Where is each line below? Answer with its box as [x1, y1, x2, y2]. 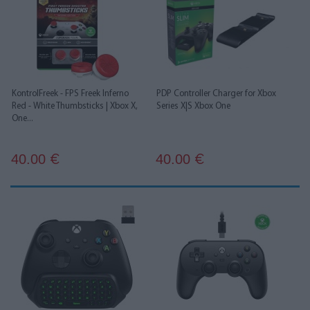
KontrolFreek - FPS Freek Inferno [12, 89, 129, 98]
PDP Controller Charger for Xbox [156, 89, 276, 98]
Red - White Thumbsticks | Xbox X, [12, 102, 138, 111]
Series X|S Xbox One [156, 102, 230, 111]
